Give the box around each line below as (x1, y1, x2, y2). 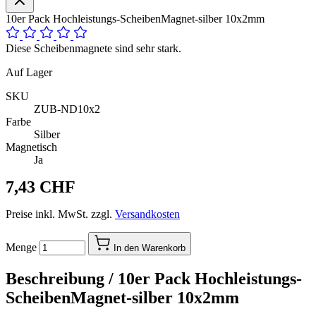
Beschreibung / (6, 269, 118, 288)
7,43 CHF (6, 177, 75, 196)
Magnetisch (6, 140, 57, 153)
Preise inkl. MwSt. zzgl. (6, 207, 115, 220)
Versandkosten (115, 207, 180, 220)
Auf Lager (6, 66, 52, 78)
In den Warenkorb (114, 242, 186, 253)
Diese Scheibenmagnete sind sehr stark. (6, 42, 181, 54)
